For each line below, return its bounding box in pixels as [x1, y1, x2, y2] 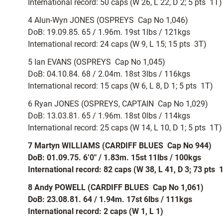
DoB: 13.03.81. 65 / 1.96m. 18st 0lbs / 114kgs [28, 111, 190, 120]
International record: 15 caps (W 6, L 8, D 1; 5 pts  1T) [28, 81, 213, 91]
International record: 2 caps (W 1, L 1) [28, 207, 163, 216]
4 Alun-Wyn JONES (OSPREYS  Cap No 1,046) [28, 15, 188, 25]
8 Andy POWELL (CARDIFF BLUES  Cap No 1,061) [28, 183, 204, 192]
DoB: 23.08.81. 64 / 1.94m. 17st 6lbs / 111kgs [28, 195, 192, 204]
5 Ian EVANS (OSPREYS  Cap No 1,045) [28, 57, 165, 67]
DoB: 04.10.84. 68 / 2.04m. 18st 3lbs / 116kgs [28, 69, 190, 79]
